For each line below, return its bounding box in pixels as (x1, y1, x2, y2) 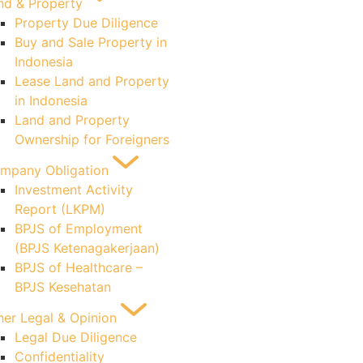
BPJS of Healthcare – (15, 259, 143, 275)
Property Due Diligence (15, 15, 158, 31)
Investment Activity (15, 181, 133, 198)
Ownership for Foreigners (15, 131, 169, 147)
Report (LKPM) (15, 201, 105, 217)
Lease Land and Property (15, 73, 169, 89)
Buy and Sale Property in (15, 34, 167, 50)
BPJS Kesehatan (15, 279, 111, 295)
